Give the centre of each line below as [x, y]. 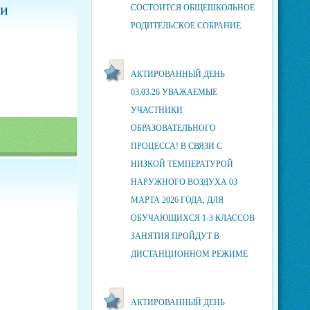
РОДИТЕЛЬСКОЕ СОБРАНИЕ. [186, 26]
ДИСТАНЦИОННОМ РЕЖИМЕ [189, 254]
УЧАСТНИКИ [156, 110]
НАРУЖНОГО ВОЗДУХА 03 [184, 182]
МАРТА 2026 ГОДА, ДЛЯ [177, 200]
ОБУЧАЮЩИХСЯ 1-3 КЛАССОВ [192, 218]
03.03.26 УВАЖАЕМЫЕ [174, 92]
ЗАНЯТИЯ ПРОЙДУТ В [175, 236]
